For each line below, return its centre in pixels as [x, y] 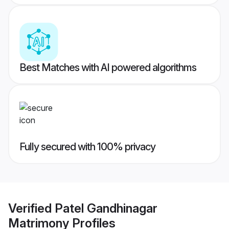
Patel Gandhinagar [106, 208]
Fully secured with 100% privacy [87, 147]
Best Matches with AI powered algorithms [108, 68]
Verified [31, 208]
